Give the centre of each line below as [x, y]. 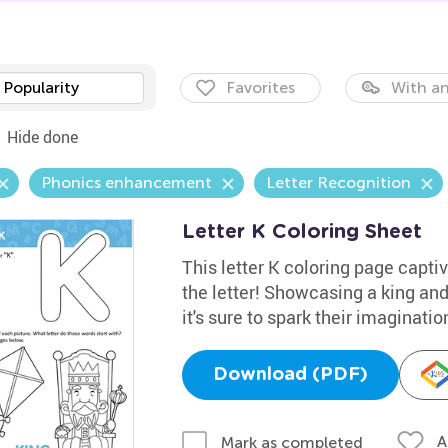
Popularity [40, 87]
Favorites [260, 87]
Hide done [42, 137]
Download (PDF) [290, 375]
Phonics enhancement [126, 182]
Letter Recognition [338, 182]
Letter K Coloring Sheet [301, 232]
